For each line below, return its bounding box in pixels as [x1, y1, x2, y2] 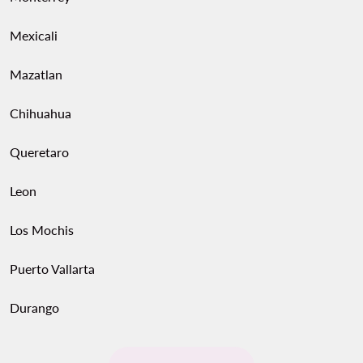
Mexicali [10, 28, 58, 43]
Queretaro [10, 144, 69, 160]
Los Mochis [10, 222, 74, 237]
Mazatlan [10, 66, 62, 82]
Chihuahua [10, 105, 71, 121]
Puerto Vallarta [10, 261, 95, 276]
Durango [10, 300, 59, 315]
